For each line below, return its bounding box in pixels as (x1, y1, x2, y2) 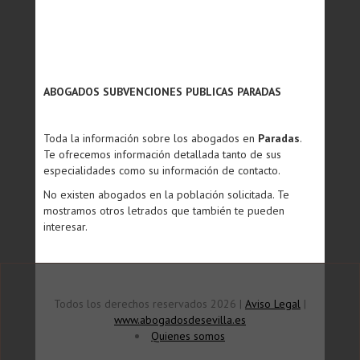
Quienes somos (151, 329, 225, 343)
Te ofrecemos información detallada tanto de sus (43, 147, 281, 162)
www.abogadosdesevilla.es (114, 313, 246, 327)
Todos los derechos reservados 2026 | (54, 297, 245, 311)
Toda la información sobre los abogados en (43, 131, 258, 145)
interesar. (43, 219, 88, 234)
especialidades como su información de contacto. (43, 163, 280, 178)
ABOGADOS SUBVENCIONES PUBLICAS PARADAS (43, 84, 281, 99)
